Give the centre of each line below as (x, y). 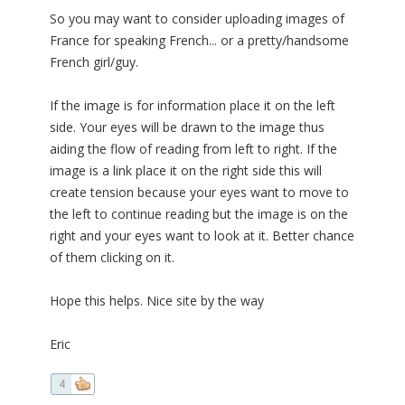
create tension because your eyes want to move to (199, 193)
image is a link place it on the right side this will (186, 171)
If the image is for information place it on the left (193, 106)
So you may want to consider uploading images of (197, 19)
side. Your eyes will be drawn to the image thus (187, 127)
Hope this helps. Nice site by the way (157, 301)
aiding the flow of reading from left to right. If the (193, 149)
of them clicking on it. (112, 258)
